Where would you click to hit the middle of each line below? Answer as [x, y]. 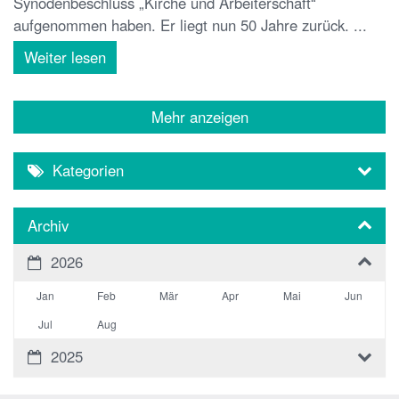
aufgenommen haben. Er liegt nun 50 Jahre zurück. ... [190, 24]
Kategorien [88, 170]
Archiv [48, 225]
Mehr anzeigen [199, 116]
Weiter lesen [65, 57]
